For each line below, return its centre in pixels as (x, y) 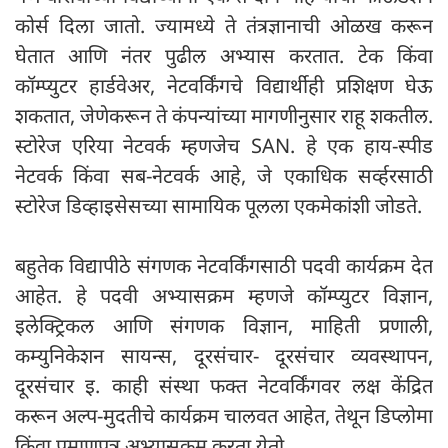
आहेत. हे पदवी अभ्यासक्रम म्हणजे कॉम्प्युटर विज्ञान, (224, 296)
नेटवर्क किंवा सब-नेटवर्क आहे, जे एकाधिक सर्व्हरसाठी (224, 176)
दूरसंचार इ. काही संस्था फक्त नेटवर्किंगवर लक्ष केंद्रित (224, 386)
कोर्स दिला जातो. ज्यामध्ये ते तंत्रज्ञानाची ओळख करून (224, 26)
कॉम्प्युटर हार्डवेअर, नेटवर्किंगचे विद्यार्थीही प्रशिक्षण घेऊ (224, 86)
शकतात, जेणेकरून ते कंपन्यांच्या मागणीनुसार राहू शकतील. (224, 116)
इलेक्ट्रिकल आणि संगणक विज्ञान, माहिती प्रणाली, (224, 326)
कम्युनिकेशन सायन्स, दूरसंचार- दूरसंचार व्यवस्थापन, (224, 356)
